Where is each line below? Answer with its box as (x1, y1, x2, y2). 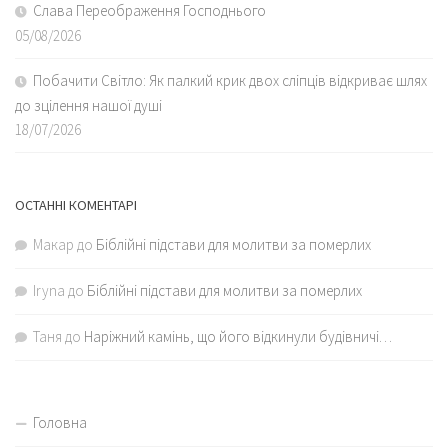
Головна (33, 412, 87, 432)
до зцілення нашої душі (15, 95, 162, 115)
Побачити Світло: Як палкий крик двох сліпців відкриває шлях (33, 70, 427, 90)
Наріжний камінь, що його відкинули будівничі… (84, 326, 392, 346)
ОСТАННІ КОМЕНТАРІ (15, 195, 137, 214)
